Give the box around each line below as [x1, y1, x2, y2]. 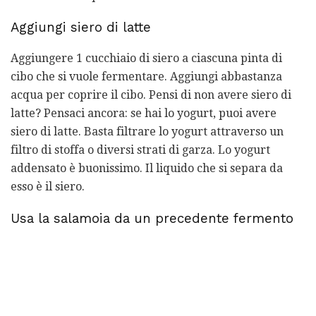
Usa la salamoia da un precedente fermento [11, 211, 293, 227]
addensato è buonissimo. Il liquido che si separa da [11, 162, 283, 176]
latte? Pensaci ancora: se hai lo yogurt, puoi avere [11, 107, 276, 121]
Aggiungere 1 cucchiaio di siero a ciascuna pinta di [11, 51, 282, 66]
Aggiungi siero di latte [11, 19, 151, 35]
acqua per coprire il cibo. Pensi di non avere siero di [11, 88, 291, 102]
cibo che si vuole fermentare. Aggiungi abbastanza [11, 70, 282, 84]
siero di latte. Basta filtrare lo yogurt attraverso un [11, 125, 284, 139]
